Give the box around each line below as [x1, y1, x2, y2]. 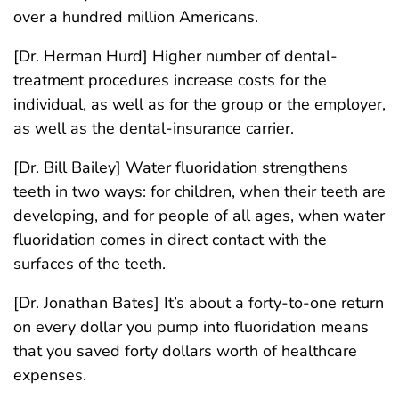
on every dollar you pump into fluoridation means [13, 316, 369, 338]
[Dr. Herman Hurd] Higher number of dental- [13, 45, 338, 67]
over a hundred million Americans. [13, 6, 258, 28]
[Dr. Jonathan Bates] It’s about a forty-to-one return [13, 292, 384, 313]
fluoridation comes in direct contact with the [13, 229, 327, 250]
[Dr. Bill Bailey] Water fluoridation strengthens [13, 157, 348, 178]
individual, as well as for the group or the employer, [13, 94, 386, 115]
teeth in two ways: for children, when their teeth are [13, 181, 386, 202]
